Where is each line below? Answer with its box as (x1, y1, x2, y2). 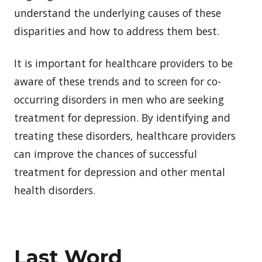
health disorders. (14, 182, 95, 197)
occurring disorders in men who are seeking (14, 92, 224, 106)
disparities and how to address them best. (14, 23, 219, 38)
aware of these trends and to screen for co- (14, 74, 221, 88)
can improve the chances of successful (14, 146, 197, 161)
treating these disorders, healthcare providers (14, 128, 236, 143)
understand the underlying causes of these (14, 5, 221, 20)
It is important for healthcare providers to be (14, 56, 233, 70)
